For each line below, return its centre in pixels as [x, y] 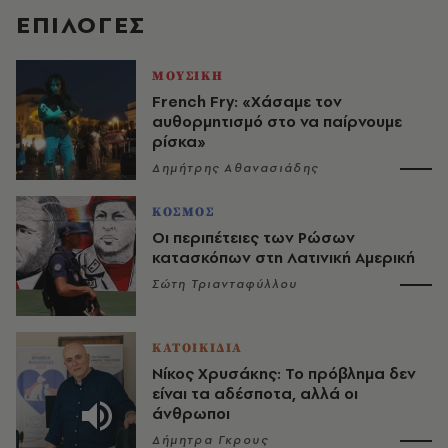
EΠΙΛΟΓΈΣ [81, 24]
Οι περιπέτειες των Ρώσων [253, 237]
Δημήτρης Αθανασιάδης [235, 168]
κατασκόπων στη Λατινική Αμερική [283, 257]
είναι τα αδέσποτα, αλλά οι [255, 393]
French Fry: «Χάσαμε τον [247, 101]
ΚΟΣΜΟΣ [183, 212]
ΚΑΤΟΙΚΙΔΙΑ [197, 348]
